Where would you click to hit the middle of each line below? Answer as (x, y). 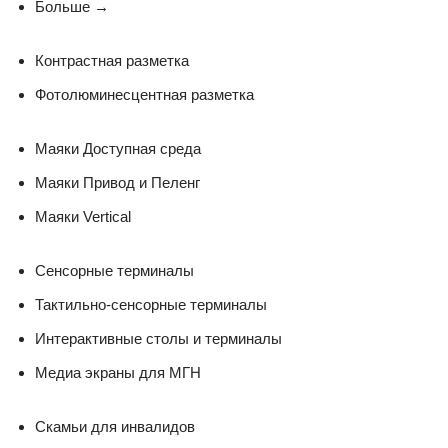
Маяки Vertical (83, 216)
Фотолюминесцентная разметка (144, 94)
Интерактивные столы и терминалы (158, 338)
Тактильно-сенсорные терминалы (151, 304)
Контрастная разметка (112, 60)
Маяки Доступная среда (118, 148)
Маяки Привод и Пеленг (117, 182)
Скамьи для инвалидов (115, 426)
